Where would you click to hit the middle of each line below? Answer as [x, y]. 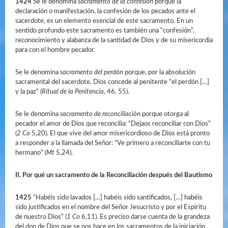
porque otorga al [165, 114]
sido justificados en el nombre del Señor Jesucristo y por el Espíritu [111, 207]
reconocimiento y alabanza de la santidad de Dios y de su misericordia [114, 40]
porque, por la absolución [159, 73]
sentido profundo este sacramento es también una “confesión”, [105, 31]
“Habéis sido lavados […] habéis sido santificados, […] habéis [117, 198]
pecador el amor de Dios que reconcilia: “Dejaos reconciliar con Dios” [113, 124]
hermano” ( [31, 153]
